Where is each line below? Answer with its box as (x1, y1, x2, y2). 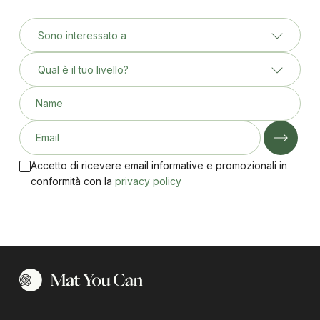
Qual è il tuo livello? (37, 63, 129, 76)
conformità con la (30, 175, 112, 188)
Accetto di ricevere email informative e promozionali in (30, 159, 287, 172)
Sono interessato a (37, 29, 126, 41)
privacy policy (114, 175, 181, 188)
